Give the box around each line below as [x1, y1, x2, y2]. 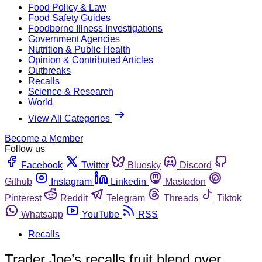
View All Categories [28, 113, 112, 123]
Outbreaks [28, 65, 71, 75]
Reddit [60, 192, 88, 203]
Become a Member [5, 133, 83, 143]
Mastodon [165, 176, 206, 187]
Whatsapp [21, 209, 63, 219]
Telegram [106, 192, 145, 203]
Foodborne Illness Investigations [28, 23, 163, 33]
